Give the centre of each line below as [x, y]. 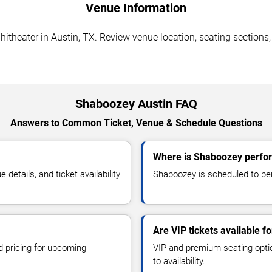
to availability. [179, 261]
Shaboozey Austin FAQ [136, 104]
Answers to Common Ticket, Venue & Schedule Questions [136, 123]
